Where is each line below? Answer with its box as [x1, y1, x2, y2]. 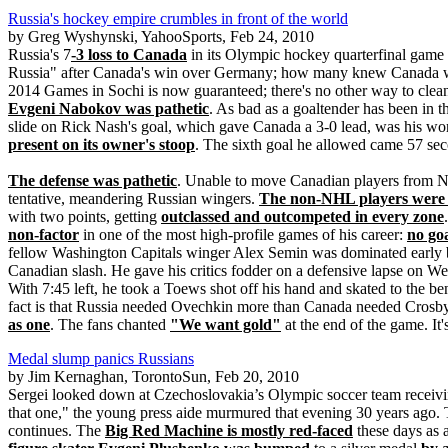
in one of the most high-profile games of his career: [79, 226, 407, 243]
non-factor [8, 226, 79, 243]
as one [8, 316, 50, 333]
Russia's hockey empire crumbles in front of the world [8, 10, 348, 27]
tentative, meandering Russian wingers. [8, 190, 259, 207]
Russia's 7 [8, 46, 71, 63]
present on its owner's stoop [8, 136, 195, 153]
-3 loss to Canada [71, 46, 187, 63]
